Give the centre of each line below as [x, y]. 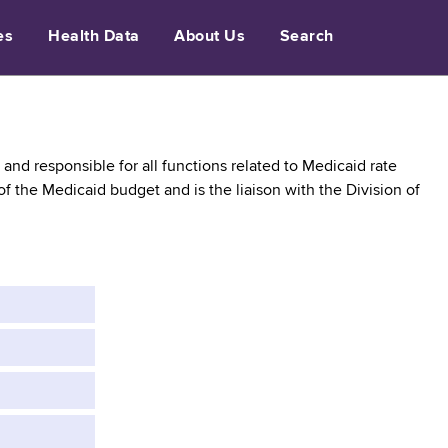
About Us [210, 37]
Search [306, 37]
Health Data [94, 37]
